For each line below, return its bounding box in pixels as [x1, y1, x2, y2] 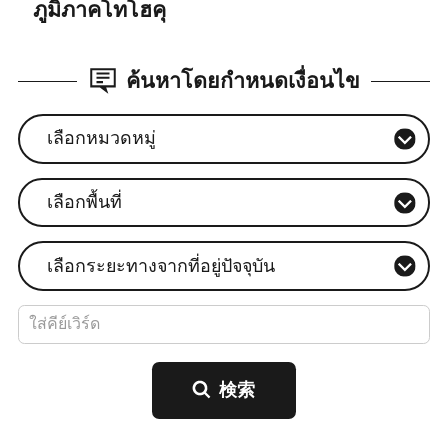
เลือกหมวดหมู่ [46, 128, 156, 149]
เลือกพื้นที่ [46, 191, 122, 212]
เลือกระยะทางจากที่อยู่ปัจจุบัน [46, 255, 275, 276]
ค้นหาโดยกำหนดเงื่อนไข [126, 68, 361, 93]
